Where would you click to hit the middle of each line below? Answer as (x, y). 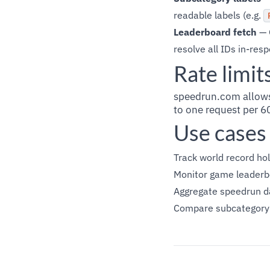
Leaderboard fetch (215, 32)
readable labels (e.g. (218, 15)
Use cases (220, 133)
